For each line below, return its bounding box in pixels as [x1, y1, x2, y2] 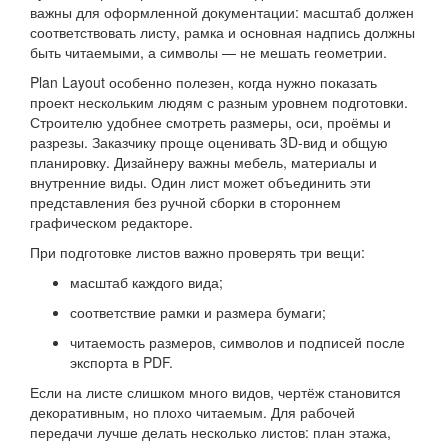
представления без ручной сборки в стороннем [30, 192, 341, 213]
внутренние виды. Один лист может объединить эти [30, 172, 371, 193]
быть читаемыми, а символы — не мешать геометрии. [30, 42, 387, 63]
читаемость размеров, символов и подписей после [70, 332, 405, 353]
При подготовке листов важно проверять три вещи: [30, 242, 365, 263]
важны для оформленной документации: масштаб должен [30, 2, 414, 23]
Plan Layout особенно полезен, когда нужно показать [30, 72, 377, 93]
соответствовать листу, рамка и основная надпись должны [30, 22, 415, 43]
